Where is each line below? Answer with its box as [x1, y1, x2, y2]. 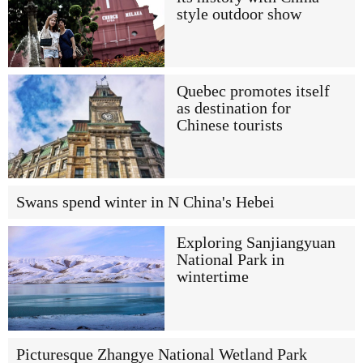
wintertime [176, 268, 249, 286]
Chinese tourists [176, 116, 283, 134]
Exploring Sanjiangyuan [176, 234, 335, 252]
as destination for [176, 99, 291, 117]
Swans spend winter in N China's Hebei [16, 194, 275, 211]
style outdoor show [176, 5, 301, 23]
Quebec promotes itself [176, 82, 330, 100]
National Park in [176, 251, 284, 269]
